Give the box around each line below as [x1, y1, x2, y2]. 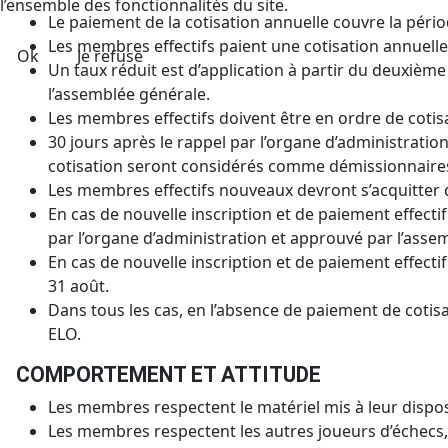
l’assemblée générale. [48, 83, 210, 106]
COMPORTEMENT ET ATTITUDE [16, 362, 321, 388]
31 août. [48, 275, 109, 298]
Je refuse [77, 45, 143, 67]
